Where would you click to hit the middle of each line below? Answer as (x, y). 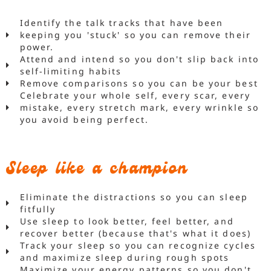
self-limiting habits (71, 71)
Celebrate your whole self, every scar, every (135, 96)
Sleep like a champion (97, 171)
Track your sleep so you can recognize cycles (138, 246)
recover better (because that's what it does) (135, 233)
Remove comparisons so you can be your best (139, 83)
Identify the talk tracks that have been (122, 23)
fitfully (38, 209)
